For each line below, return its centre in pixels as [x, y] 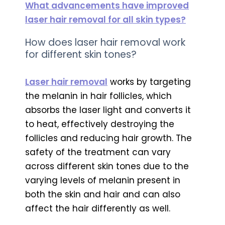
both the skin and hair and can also [103, 194]
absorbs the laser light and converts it [108, 110]
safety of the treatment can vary [98, 152]
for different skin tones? [81, 54]
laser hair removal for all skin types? [105, 19]
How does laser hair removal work [105, 42]
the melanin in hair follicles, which [98, 96]
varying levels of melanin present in [103, 180]
